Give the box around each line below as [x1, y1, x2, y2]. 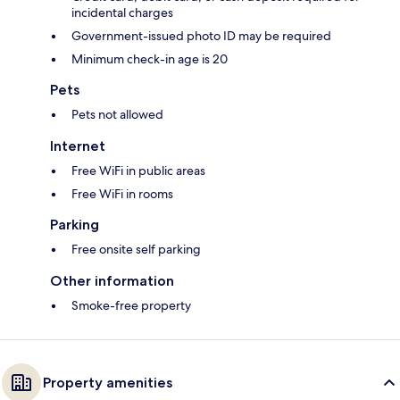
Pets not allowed [71, 106, 163, 123]
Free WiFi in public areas [71, 162, 205, 179]
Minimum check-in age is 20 [71, 51, 228, 68]
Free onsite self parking [71, 241, 201, 258]
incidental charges [71, 4, 173, 21]
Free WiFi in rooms [71, 186, 173, 203]
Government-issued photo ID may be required [71, 28, 331, 45]
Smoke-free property [71, 297, 191, 314]
